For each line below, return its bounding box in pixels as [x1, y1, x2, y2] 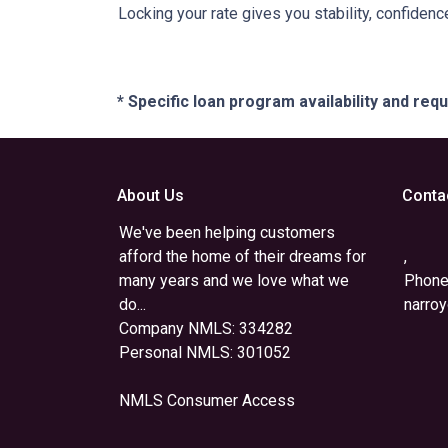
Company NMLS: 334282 [119, 319, 293, 338]
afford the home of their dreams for [119, 247, 366, 266]
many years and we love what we [119, 271, 349, 290]
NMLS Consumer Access [119, 391, 295, 410]
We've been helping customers [119, 223, 335, 242]
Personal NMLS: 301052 [119, 343, 291, 362]
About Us [117, 186, 184, 205]
